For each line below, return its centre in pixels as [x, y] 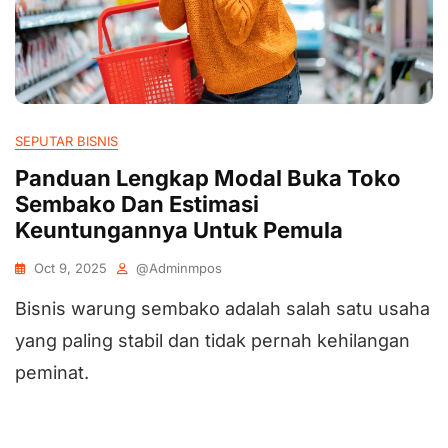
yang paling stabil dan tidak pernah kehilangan [212, 340]
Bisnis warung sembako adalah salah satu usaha [222, 308]
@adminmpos [179, 268]
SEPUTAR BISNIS [66, 141]
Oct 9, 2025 [70, 268]
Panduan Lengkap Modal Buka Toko [208, 178]
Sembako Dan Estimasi [137, 204]
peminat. [52, 372]
